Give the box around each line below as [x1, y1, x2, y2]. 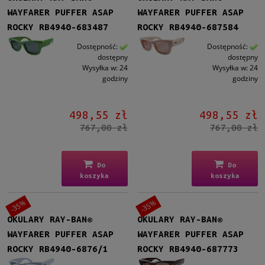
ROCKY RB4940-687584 [137, 22, 239, 33]
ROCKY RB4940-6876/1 [7, 243, 108, 254]
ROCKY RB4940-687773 [137, 243, 239, 254]
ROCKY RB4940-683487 [7, 22, 108, 33]
